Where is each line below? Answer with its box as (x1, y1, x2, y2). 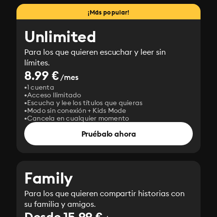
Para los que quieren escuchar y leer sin (24, 47, 166, 57)
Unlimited (24, 27, 96, 46)
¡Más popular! (87, 8, 130, 16)
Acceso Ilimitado (27, 91, 81, 99)
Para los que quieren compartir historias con (24, 188, 185, 198)
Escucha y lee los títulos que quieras (27, 98, 143, 107)
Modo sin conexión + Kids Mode (27, 106, 126, 115)
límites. (24, 58, 50, 67)
